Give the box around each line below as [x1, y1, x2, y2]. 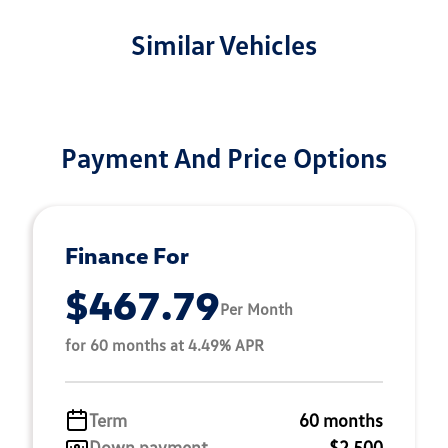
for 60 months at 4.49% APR [65, 334, 264, 355]
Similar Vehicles [131, 26, 317, 61]
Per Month [220, 299, 293, 320]
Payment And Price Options [61, 139, 387, 174]
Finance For [65, 240, 189, 269]
